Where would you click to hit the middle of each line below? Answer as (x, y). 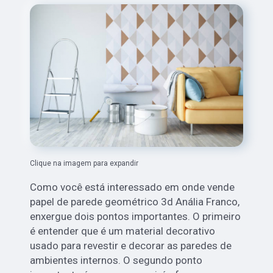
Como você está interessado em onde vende (133, 187)
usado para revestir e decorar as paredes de (131, 245)
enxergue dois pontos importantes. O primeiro (136, 216)
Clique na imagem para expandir (84, 163)
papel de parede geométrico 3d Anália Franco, (135, 201)
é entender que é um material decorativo (123, 231)
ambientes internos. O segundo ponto (116, 260)
